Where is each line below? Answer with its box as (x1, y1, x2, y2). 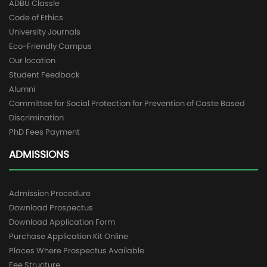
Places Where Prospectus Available (9, 245, 144, 256)
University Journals (9, 26, 80, 38)
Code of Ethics (9, 12, 63, 23)
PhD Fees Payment (9, 126, 80, 138)
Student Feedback (9, 69, 80, 80)
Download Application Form (9, 216, 115, 228)
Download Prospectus (9, 202, 93, 213)
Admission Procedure (9, 188, 91, 199)
